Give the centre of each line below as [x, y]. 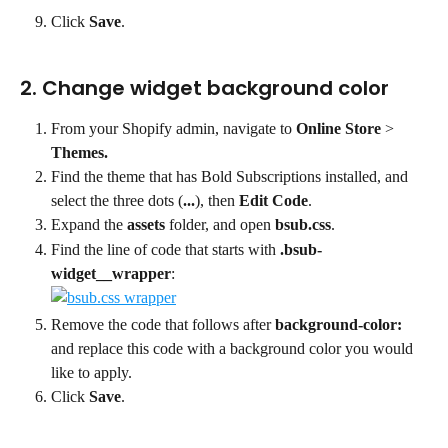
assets [146, 225]
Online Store [338, 129]
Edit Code [273, 201]
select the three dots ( [117, 201]
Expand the [89, 225]
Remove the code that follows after [163, 324]
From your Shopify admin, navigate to [173, 129]
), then [217, 201]
